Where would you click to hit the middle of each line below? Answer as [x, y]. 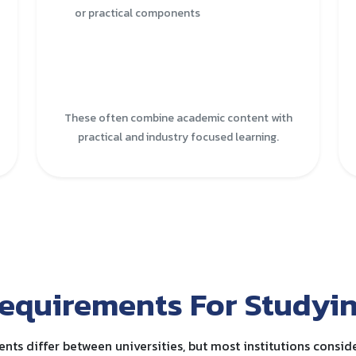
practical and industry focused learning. [178, 137]
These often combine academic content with [178, 118]
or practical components [137, 13]
